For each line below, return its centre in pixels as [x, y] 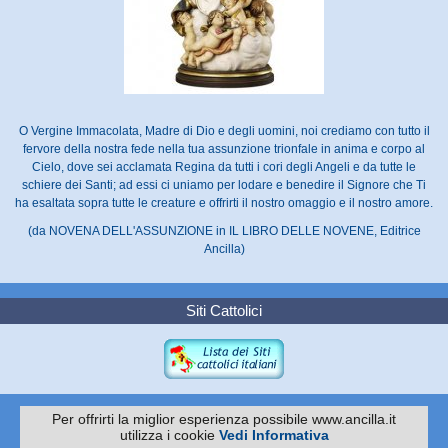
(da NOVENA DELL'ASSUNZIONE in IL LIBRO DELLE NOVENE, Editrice [224, 230]
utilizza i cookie [169, 435]
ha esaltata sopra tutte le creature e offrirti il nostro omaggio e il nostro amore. [224, 202]
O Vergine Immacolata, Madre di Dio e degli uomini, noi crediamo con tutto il [224, 130]
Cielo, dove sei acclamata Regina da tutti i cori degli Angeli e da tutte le [224, 166]
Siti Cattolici [224, 310]
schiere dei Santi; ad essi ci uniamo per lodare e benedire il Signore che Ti [224, 184]
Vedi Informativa [273, 435]
